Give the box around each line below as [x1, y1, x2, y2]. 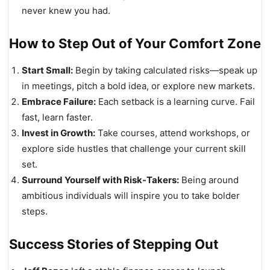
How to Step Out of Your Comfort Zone [9, 35, 261, 51]
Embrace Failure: [22, 95, 96, 107]
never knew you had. [22, 4, 110, 16]
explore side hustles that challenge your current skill [22, 142, 246, 154]
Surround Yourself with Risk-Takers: [22, 174, 179, 186]
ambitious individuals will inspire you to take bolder [22, 189, 240, 201]
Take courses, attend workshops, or [95, 127, 250, 139]
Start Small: [22, 64, 73, 76]
